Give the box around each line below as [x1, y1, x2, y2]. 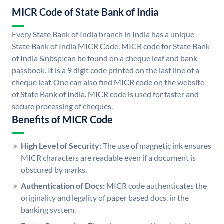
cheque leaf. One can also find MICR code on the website [12, 77, 204, 87]
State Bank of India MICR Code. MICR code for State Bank [12, 41, 210, 51]
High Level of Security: [21, 141, 101, 151]
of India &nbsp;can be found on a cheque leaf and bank [12, 53, 197, 63]
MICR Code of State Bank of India [12, 6, 158, 18]
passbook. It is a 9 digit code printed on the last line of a [12, 65, 199, 75]
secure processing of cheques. [12, 101, 113, 111]
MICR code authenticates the [106, 181, 207, 191]
